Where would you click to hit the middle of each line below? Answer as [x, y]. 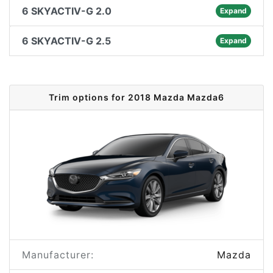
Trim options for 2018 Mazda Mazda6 [136, 97]
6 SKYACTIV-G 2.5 [66, 41]
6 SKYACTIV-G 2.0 [67, 11]
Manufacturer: [58, 255]
